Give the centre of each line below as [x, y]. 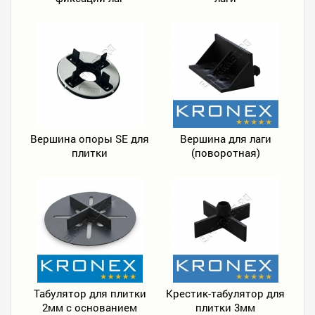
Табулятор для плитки [90, 293]
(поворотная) [225, 153]
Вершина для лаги [225, 139]
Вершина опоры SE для [90, 139]
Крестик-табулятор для [225, 293]
